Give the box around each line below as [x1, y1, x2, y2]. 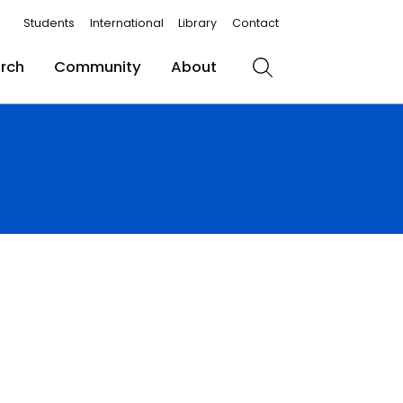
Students [22, 14, 75, 31]
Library [178, 14, 218, 31]
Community [53, 56, 141, 78]
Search [261, 66, 315, 88]
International [89, 14, 164, 31]
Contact [232, 14, 280, 31]
